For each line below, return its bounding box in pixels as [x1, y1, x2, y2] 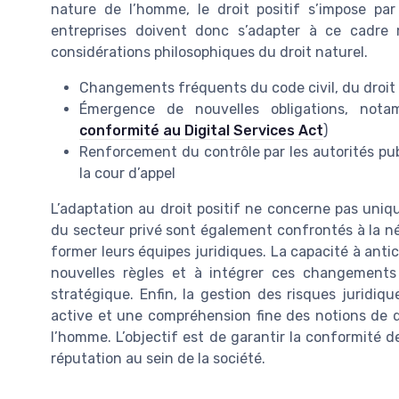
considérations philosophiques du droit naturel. [51, 43, 368, 61]
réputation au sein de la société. [51, 349, 265, 367]
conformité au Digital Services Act [79, 121, 323, 139]
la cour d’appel [79, 164, 175, 182]
